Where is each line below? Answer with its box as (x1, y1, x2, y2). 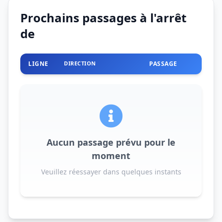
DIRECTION (64, 59, 96, 67)
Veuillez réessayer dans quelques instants (41, 166, 181, 176)
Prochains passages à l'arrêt (20, 9, 186, 26)
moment (92, 149, 130, 162)
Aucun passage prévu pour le (47, 136, 175, 148)
